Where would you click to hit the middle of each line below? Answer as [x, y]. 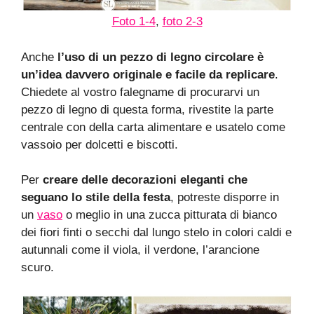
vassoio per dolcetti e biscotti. [100, 144]
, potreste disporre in [225, 198]
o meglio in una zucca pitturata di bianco [170, 215]
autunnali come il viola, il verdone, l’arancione [140, 250]
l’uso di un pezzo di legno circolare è [161, 57]
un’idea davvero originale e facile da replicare [148, 74]
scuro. [37, 268]
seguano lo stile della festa [96, 198]
